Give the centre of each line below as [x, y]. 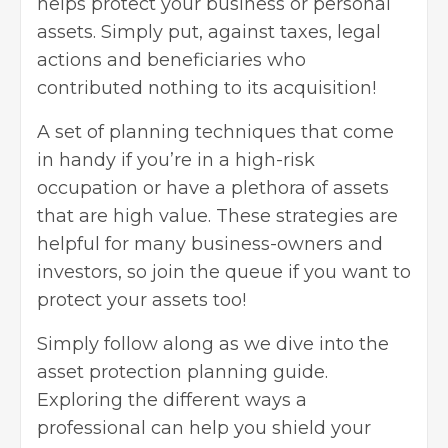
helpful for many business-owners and [210, 243]
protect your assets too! [146, 299]
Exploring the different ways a [172, 399]
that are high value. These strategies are [217, 215]
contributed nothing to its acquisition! [211, 87]
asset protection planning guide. [182, 371]
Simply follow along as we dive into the [213, 343]
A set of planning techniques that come [215, 131]
